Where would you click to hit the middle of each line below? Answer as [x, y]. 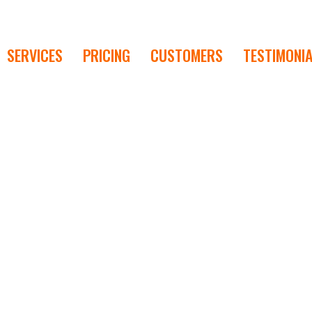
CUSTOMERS [186, 55]
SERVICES [34, 55]
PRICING [106, 55]
